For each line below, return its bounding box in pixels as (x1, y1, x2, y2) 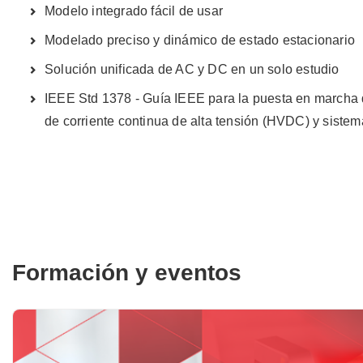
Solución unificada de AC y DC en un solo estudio (45, 62, 343, 76)
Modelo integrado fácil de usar (45, 3, 223, 18)
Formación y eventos (12, 259, 241, 285)
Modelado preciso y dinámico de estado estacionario (45, 32, 355, 47)
